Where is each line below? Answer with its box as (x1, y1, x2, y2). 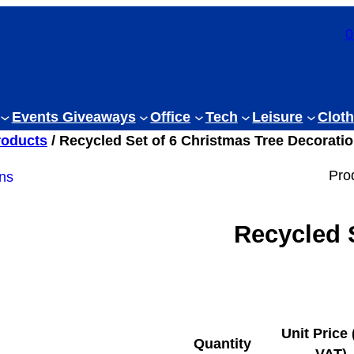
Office (150, 109, 191, 126)
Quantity (193, 336, 251, 352)
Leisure (252, 109, 303, 126)
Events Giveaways (11, 109, 136, 126)
